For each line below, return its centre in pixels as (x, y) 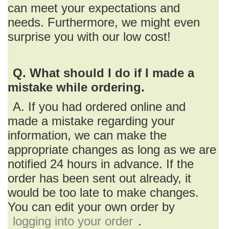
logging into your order (73, 221)
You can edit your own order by (91, 207)
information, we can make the (87, 135)
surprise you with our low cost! (89, 37)
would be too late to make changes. (103, 192)
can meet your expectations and (94, 8)
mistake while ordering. (76, 87)
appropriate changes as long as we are (112, 150)
